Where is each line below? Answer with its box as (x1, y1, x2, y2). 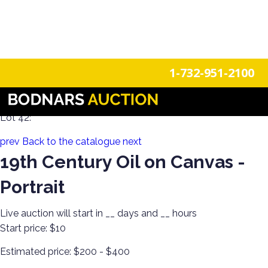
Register (184, 41, 225, 54)
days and (115, 208, 160, 219)
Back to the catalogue (22, 136, 120, 147)
